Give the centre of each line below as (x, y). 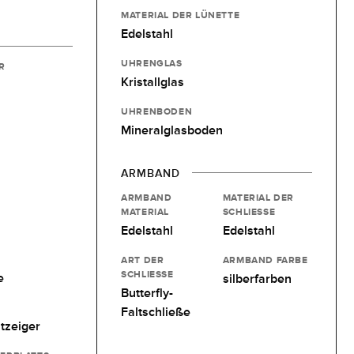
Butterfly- (147, 293)
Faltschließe (156, 312)
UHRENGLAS (152, 63)
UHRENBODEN (157, 111)
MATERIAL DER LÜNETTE (181, 15)
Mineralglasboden (172, 130)
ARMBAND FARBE (265, 260)
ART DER (143, 260)
